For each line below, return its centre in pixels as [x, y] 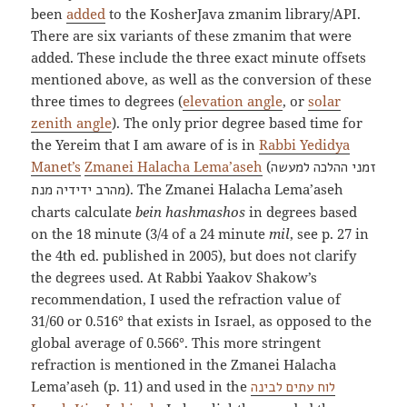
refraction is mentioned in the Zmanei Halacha [184, 364]
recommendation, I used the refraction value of [186, 298]
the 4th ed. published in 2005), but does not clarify [194, 255]
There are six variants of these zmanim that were [192, 35]
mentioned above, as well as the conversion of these [202, 79]
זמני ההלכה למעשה [323, 167]
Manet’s [56, 166]
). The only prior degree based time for [238, 122]
